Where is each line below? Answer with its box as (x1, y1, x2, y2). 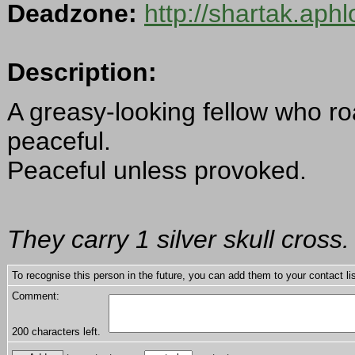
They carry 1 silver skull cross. (7, 225, 349, 254)
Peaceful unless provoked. (7, 156, 307, 185)
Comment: (12, 290, 59, 303)
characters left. (29, 326, 101, 338)
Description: (7, 58, 157, 87)
